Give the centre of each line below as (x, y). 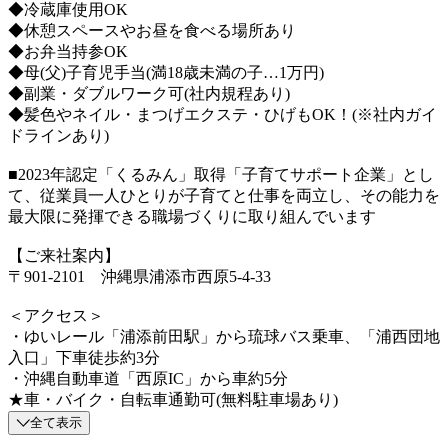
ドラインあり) (58, 135)
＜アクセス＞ (56, 315)
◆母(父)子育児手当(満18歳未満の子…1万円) (166, 72)
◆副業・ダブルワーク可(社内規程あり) (149, 93)
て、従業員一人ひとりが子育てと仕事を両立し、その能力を (224, 195)
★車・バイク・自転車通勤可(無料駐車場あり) (173, 399)
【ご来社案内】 (64, 255)
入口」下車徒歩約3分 (84, 357)
